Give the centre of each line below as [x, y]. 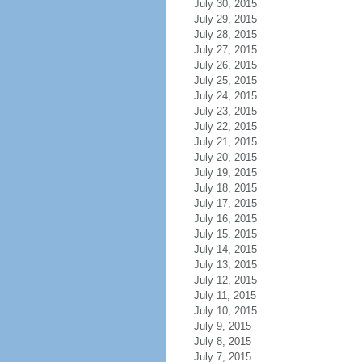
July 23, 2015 [225, 111]
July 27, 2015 [225, 50]
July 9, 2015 [222, 326]
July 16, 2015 [225, 219]
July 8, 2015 [222, 341]
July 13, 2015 [225, 265]
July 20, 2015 [225, 157]
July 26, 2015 [225, 65]
